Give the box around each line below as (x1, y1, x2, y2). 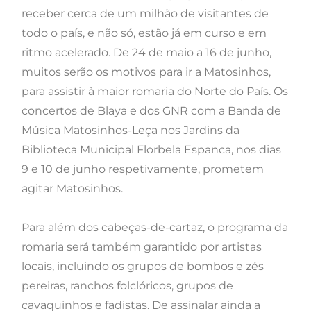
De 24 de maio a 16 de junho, (113, 46, 271, 60)
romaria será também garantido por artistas (22, 240, 262, 254)
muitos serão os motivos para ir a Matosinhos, (22, 65, 271, 79)
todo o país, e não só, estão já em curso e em (22, 26, 267, 40)
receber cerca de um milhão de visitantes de (22, 7, 269, 21)
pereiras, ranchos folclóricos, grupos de (22, 279, 233, 293)
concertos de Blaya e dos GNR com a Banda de (22, 104, 281, 118)
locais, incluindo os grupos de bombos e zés (22, 260, 264, 274)
